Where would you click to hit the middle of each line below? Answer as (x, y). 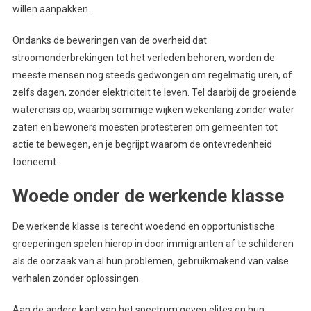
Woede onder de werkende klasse (148, 195)
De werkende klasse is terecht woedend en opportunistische (143, 226)
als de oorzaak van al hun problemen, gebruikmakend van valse (150, 261)
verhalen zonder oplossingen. (76, 278)
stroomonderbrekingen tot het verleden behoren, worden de (143, 57)
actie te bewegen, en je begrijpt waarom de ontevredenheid (142, 144)
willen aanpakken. (51, 9)
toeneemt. (35, 161)
